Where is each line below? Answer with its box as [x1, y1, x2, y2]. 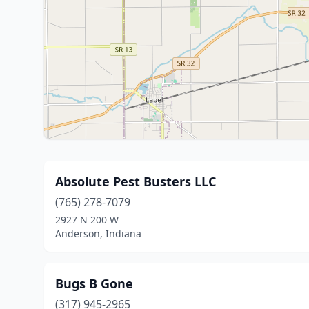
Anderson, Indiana [55, 227, 141, 240]
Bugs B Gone [55, 275, 133, 292]
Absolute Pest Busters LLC [55, 173, 216, 190]
